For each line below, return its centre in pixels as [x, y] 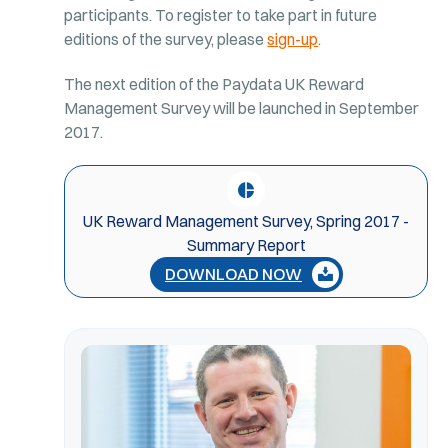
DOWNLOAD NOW [233, 274]
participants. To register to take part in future [221, 15]
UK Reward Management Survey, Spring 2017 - [246, 221]
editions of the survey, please [166, 39]
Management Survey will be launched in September [242, 108]
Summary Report [246, 245]
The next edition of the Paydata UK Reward [214, 84]
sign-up [293, 39]
